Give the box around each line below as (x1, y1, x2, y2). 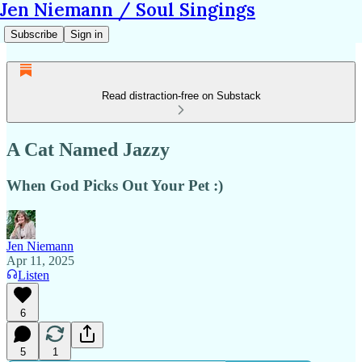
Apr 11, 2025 (6, 253, 74, 267)
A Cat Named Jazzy (6, 138, 170, 160)
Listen (18, 267, 49, 282)
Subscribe (11, 28, 57, 40)
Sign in (70, 28, 103, 40)
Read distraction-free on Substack (101, 90, 261, 102)
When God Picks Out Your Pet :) (6, 176, 223, 194)
